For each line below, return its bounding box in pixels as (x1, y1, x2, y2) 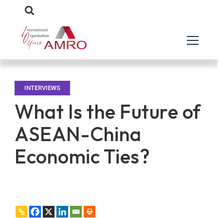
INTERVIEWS (24, 84, 60, 91)
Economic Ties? (15, 144, 150, 168)
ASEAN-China (15, 122, 142, 146)
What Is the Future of (15, 99, 201, 124)
